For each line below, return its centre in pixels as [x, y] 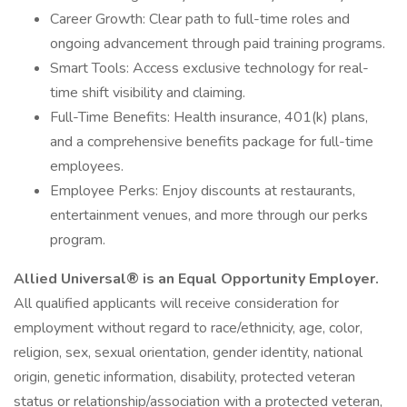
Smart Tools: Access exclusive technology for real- [209, 68]
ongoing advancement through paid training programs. [218, 44]
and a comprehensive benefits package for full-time [212, 142]
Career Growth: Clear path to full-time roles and [200, 19]
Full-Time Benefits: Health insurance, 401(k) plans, [209, 117]
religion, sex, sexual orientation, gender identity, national [188, 352]
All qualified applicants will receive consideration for [176, 303]
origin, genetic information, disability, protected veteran [184, 377]
